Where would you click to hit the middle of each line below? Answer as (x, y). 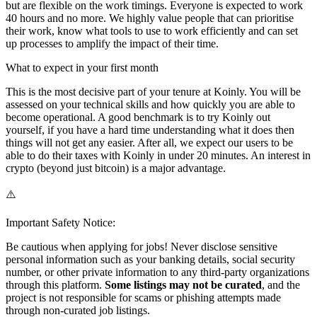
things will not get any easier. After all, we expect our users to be (149, 143)
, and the (281, 285)
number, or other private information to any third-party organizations (157, 272)
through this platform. (55, 285)
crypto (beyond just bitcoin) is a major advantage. (116, 168)
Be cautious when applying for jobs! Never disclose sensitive (142, 247)
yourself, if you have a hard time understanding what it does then (150, 130)
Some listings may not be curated (183, 285)
